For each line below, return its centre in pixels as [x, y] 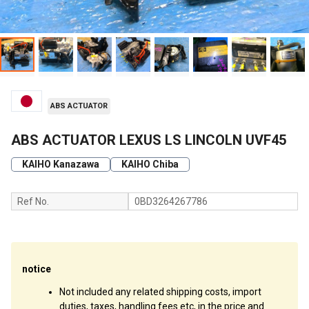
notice [37, 269]
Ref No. [33, 202]
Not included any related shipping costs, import [160, 292]
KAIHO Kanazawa [61, 165]
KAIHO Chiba [150, 165]
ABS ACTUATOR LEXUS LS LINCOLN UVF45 [149, 140]
